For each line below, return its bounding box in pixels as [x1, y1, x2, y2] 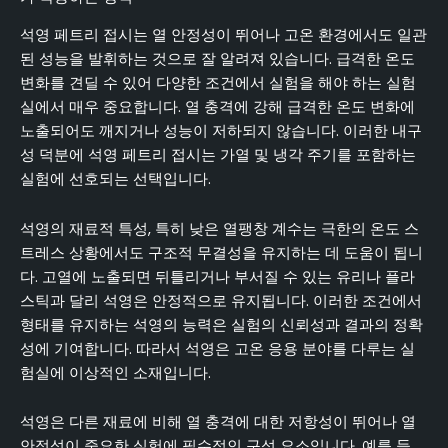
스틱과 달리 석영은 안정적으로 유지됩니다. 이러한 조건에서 [20, 290, 422, 311]
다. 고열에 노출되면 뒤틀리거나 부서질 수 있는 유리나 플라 [20, 266, 415, 287]
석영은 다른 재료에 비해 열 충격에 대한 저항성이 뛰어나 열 [20, 412, 416, 433]
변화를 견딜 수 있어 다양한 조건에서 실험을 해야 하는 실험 [20, 73, 416, 94]
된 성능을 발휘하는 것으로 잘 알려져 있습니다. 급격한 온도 [20, 49, 415, 70]
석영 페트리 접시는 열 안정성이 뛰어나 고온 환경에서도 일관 [20, 25, 427, 46]
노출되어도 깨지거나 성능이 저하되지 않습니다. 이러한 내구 [20, 121, 422, 142]
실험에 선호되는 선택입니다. [20, 169, 211, 190]
